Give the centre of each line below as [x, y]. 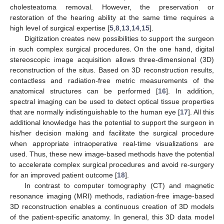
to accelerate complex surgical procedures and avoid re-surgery [112, 164]
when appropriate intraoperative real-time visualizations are [112, 143]
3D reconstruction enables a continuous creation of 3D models [112, 206]
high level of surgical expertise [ [60, 28]
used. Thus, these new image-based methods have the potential [112, 154]
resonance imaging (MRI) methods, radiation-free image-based [112, 196]
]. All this [201, 112]
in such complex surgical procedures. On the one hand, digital [112, 49]
